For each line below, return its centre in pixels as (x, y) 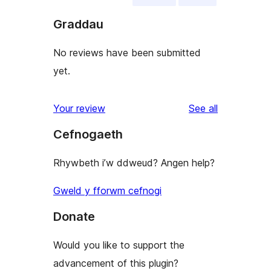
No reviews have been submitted (127, 52)
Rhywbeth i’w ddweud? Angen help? (134, 162)
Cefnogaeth (88, 134)
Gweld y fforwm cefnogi (107, 190)
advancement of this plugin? (116, 263)
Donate (74, 216)
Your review (79, 108)
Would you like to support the (119, 245)
